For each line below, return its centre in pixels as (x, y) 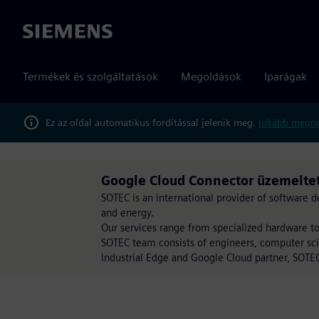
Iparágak (286, 77)
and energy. (127, 213)
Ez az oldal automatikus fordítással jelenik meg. (152, 122)
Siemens (43, 32)
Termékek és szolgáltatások (90, 77)
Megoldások (211, 77)
